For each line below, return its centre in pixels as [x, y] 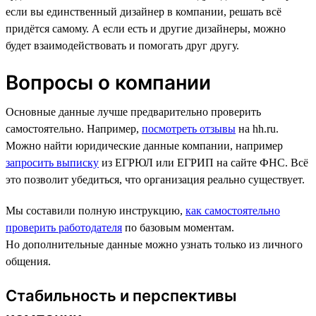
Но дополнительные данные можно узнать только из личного [154, 244]
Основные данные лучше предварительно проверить [133, 111]
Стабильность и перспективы [121, 295]
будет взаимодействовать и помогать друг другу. [122, 45]
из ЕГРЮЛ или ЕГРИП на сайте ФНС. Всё [203, 162]
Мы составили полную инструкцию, [96, 210]
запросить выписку [52, 162]
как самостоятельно [233, 210]
